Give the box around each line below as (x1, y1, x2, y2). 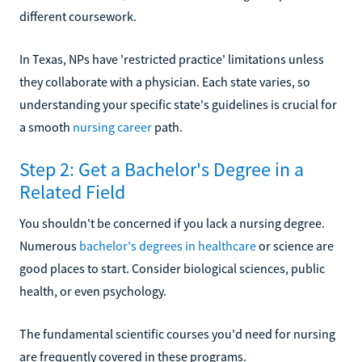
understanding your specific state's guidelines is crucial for (19, 95, 337, 112)
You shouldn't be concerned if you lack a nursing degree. (19, 214, 325, 231)
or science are (256, 237, 334, 254)
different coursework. (19, 7, 137, 24)
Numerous (19, 237, 79, 254)
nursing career (73, 118, 152, 135)
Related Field (19, 179, 125, 204)
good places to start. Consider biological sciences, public (19, 259, 325, 276)
